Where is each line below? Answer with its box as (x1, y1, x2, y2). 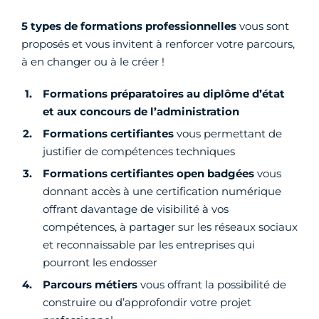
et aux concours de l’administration (43, 105, 239, 119)
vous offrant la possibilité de (137, 278, 286, 292)
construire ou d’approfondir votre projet (43, 296, 251, 310)
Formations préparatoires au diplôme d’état (43, 87, 285, 101)
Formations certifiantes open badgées (43, 167, 254, 181)
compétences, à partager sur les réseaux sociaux (43, 220, 298, 234)
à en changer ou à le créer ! (21, 55, 164, 69)
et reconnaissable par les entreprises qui (43, 238, 255, 252)
